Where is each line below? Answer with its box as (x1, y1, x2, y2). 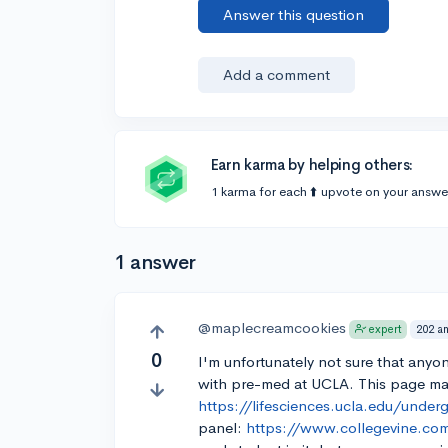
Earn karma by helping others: (210, 155, 414, 174)
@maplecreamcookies (198, 318, 347, 337)
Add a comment (223, 65, 331, 84)
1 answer (114, 250, 196, 275)
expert (368, 322, 402, 337)
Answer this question (223, 5, 365, 24)
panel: (198, 418, 247, 438)
